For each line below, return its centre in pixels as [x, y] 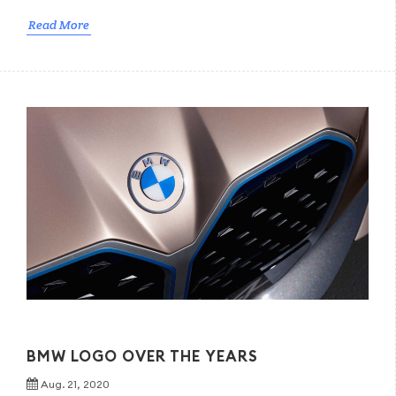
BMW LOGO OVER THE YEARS [142, 356]
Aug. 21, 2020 [75, 384]
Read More [59, 24]
